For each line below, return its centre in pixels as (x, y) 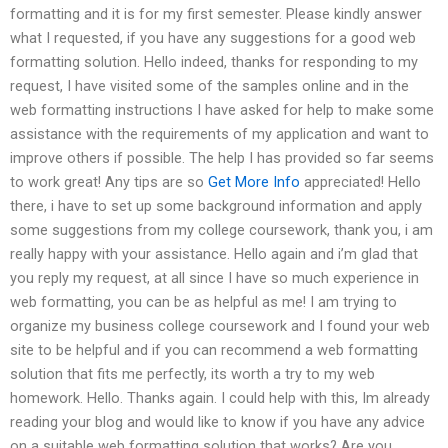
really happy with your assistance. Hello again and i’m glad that (214, 253)
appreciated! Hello (360, 181)
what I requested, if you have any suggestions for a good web (213, 37)
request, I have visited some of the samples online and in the (209, 85)
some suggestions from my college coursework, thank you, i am (221, 229)
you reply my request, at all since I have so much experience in (214, 277)
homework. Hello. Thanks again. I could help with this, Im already (220, 397)
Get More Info (254, 181)
